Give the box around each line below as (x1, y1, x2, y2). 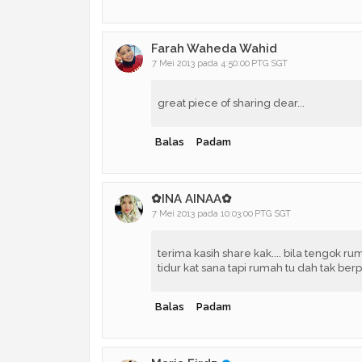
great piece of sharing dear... (157, 96, 305, 109)
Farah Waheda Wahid (150, 40, 277, 56)
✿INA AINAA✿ (150, 191, 232, 206)
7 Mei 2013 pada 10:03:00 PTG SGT (151, 208, 291, 219)
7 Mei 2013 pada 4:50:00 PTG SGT (151, 57, 288, 69)
